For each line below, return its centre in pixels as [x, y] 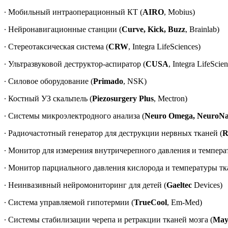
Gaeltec [179, 185]
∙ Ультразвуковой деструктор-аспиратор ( [75, 64]
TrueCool [150, 202]
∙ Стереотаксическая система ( [56, 46]
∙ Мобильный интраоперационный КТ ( [73, 12]
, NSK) [135, 81]
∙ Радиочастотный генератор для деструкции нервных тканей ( [113, 133]
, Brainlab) [202, 29]
